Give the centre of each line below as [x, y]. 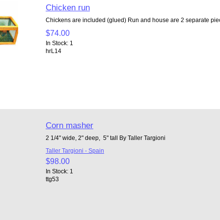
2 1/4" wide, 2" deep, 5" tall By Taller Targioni [105, 137]
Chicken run [68, 7]
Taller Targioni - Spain [75, 150]
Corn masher [69, 125]
